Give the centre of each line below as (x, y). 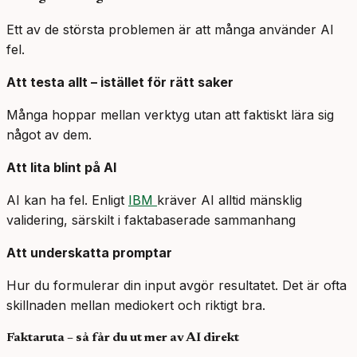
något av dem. (49, 135)
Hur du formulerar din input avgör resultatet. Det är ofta (177, 286)
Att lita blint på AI (61, 168)
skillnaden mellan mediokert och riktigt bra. (136, 306)
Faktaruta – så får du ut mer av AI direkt (123, 338)
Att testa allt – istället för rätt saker (120, 82)
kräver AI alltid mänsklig (229, 200)
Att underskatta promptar (89, 253)
